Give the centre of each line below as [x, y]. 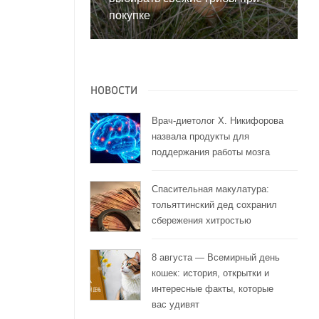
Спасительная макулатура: [210, 189]
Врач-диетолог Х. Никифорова [217, 121]
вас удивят [175, 305]
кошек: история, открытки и [210, 273]
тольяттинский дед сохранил [214, 205]
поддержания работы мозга [210, 152]
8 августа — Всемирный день [215, 258]
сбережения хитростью [201, 221]
